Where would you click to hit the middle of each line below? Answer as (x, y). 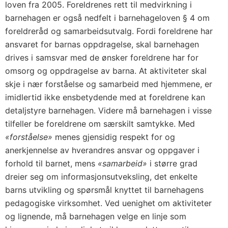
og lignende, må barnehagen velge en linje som (96, 216)
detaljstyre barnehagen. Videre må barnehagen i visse (108, 110)
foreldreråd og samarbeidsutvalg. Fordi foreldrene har (109, 31)
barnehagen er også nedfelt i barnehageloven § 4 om (107, 18)
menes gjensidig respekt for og (114, 137)
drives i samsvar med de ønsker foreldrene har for (102, 58)
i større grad (172, 163)
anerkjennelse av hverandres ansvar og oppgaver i (102, 150)
